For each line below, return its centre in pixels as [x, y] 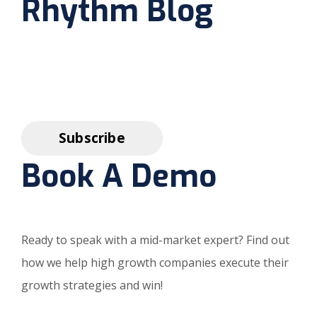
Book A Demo [119, 177]
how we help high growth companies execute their [155, 263]
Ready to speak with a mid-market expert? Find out [155, 240]
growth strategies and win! [92, 286]
